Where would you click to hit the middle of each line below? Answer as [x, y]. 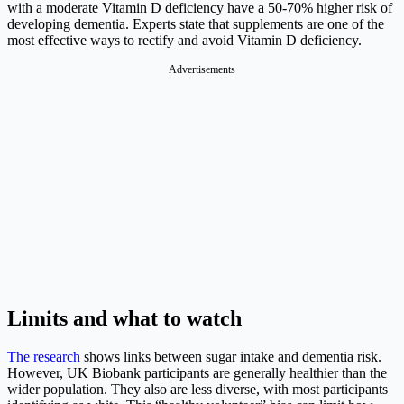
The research [44, 357]
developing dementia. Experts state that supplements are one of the [196, 24]
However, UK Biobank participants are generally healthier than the [197, 373]
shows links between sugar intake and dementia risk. [231, 357]
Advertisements [202, 70]
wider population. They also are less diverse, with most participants [197, 390]
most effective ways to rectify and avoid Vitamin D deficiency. [184, 41]
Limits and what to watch [124, 319]
